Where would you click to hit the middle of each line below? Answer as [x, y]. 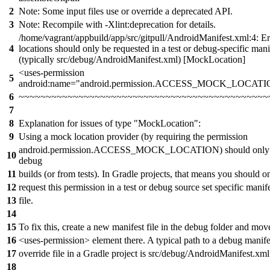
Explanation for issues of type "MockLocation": [110, 124]
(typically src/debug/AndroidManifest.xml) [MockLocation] [132, 60]
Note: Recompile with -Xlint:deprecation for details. [117, 25]
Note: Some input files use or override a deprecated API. [126, 11]
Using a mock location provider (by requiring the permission [133, 137]
